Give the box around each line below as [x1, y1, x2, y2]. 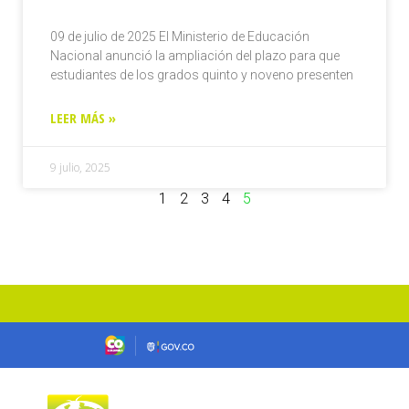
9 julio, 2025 [50, 159, 110, 175]
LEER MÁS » [50, 108, 116, 127]
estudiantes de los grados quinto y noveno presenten [50, 67, 353, 82]
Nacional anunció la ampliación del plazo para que [50, 47, 340, 63]
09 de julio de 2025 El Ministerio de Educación [50, 28, 309, 44]
